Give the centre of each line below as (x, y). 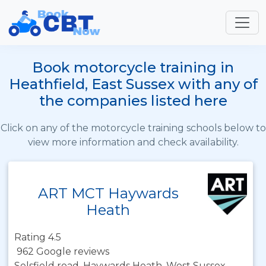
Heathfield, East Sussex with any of (133, 84)
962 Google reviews (63, 251)
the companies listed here (133, 101)
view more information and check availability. (133, 142)
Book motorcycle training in (133, 67)
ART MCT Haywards (108, 193)
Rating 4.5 (38, 237)
